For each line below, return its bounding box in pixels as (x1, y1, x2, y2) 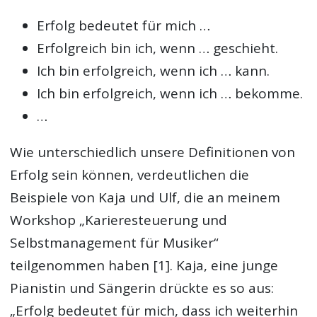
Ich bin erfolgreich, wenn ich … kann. (37, 61, 270, 80)
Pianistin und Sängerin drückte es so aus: (10, 278, 275, 297)
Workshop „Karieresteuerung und (10, 210, 228, 229)
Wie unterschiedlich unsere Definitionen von (10, 142, 296, 161)
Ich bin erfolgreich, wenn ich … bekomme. (37, 83, 304, 103)
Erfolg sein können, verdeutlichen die (10, 165, 250, 184)
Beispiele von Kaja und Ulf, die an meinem (10, 188, 281, 207)
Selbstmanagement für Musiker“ (10, 233, 219, 252)
